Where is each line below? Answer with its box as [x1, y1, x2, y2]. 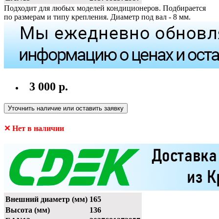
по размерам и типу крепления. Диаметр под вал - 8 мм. [4, 13, 191, 22]
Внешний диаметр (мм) [5, 195, 88, 203]
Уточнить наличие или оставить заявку [8, 105, 124, 112]
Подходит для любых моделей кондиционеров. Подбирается [4, 4, 206, 13]
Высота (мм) [5, 205, 50, 214]
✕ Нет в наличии [4, 124, 64, 133]
